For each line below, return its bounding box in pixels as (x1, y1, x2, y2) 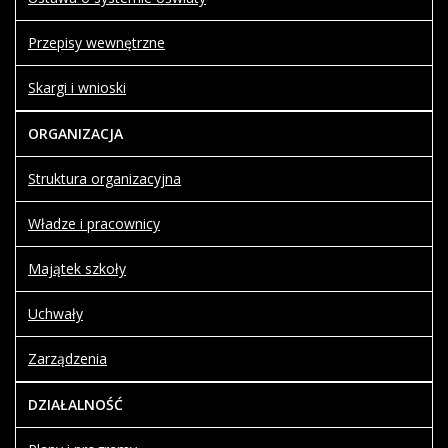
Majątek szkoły (28, 259, 126, 278)
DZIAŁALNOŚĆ (28, 395, 123, 414)
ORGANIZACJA (28, 124, 123, 143)
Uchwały (28, 304, 83, 323)
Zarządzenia (28, 349, 107, 368)
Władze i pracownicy (28, 214, 160, 233)
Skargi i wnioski (28, 78, 126, 97)
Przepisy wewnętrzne (28, 33, 165, 52)
